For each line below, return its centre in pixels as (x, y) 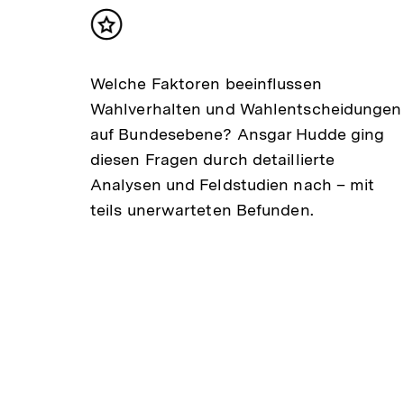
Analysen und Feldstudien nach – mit (232, 184)
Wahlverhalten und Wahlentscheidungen (246, 108)
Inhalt (128, 32)
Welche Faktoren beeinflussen (206, 83)
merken (134, 50)
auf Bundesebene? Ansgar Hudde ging (237, 133)
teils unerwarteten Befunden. (202, 209)
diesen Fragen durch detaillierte (212, 159)
